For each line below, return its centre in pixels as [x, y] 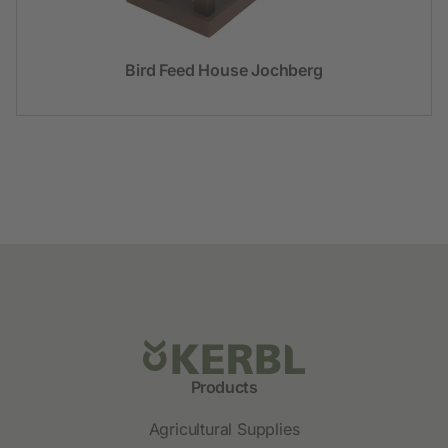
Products [224, 387]
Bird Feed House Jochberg [224, 70]
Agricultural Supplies [224, 429]
